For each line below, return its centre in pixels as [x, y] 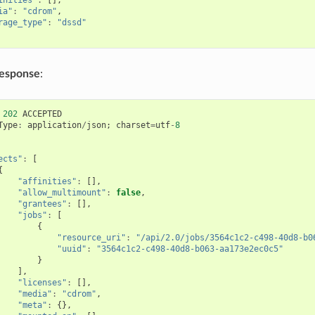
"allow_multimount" [62, 192]
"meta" [32, 305]
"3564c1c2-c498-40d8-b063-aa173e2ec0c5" [189, 249]
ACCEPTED [42, 114]
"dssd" [71, 22]
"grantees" [42, 204]
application [54, 125]
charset [133, 125]
